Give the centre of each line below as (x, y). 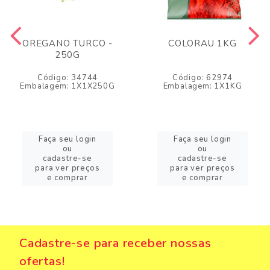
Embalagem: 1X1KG (202, 86)
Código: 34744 (67, 78)
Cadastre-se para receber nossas (115, 243)
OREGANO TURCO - (67, 44)
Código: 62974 (202, 78)
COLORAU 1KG (202, 44)
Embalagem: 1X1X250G (67, 86)
